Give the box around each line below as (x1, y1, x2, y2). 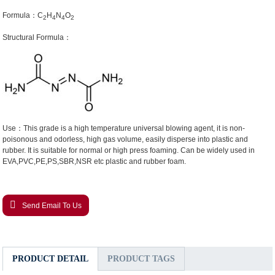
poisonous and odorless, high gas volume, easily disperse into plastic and (2, 134, 249, 144)
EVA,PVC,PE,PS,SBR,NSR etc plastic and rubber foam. (2, 157, 187, 166)
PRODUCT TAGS (107, 254, 176, 263)
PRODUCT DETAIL (12, 254, 89, 263)
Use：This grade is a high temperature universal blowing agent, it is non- (2, 123, 246, 133)
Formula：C (2, 11, 44, 20)
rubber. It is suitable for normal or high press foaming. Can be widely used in (2, 145, 255, 155)
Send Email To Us (22, 201, 82, 210)
